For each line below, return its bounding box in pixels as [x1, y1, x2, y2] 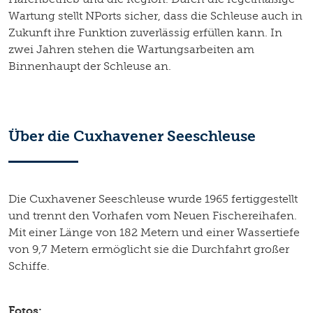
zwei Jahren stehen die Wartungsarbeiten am [8, 42, 254, 56]
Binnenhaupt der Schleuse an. [8, 59, 171, 73]
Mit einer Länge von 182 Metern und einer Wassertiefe [8, 225, 300, 239]
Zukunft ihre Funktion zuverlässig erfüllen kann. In [8, 25, 282, 39]
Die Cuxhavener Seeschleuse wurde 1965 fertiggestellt [8, 191, 298, 205]
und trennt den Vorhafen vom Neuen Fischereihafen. [8, 208, 297, 222]
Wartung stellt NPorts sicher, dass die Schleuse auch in [8, 8, 303, 22]
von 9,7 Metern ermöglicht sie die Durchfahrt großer [8, 242, 289, 256]
